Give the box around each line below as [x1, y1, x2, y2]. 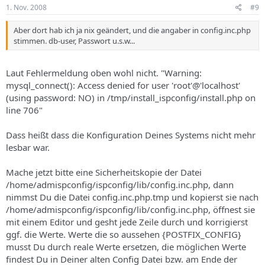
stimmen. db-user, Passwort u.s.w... [14, 35, 135, 46]
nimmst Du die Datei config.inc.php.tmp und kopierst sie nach [6, 191, 258, 203]
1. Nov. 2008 [6, 2, 47, 12]
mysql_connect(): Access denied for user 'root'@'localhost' [6, 79, 240, 91]
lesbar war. [6, 141, 50, 153]
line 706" [6, 104, 43, 116]
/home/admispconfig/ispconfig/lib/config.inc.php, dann [6, 179, 234, 190]
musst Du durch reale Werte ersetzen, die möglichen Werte [6, 241, 246, 253]
